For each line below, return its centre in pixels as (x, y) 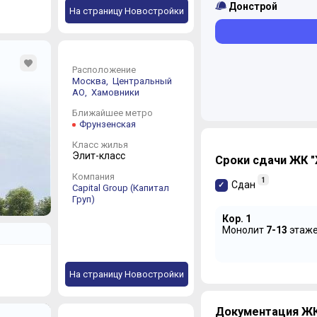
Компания (93, 176)
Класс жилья (100, 144)
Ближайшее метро (112, 113)
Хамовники (115, 92)
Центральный (142, 81)
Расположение (104, 69)
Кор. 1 (236, 218)
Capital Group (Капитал (120, 188)
